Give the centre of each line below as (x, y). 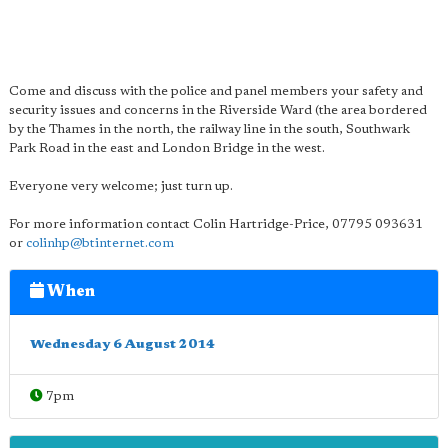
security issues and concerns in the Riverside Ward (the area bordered (218, 110)
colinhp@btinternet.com (100, 243)
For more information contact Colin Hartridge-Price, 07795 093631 (216, 224)
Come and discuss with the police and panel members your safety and (216, 91)
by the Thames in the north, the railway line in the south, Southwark (209, 129)
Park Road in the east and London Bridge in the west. (167, 148)
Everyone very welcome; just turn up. (121, 186)
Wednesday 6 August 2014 (122, 344)
